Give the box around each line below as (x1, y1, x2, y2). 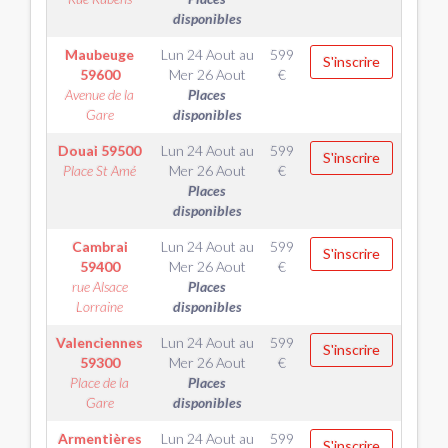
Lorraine (76, 298, 123, 315)
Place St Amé (63, 162, 136, 179)
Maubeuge (65, 46, 134, 63)
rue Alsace (71, 278, 128, 295)
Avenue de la (65, 86, 134, 103)
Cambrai (71, 238, 128, 255)
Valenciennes (56, 334, 143, 351)
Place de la (70, 374, 129, 391)
